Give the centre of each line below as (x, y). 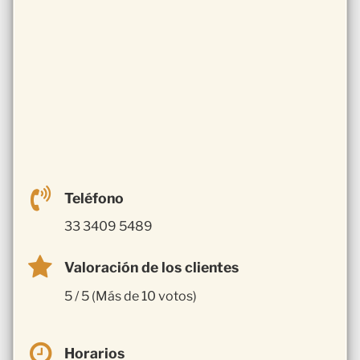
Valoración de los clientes (151, 268)
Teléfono (94, 198)
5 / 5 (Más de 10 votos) (131, 297)
